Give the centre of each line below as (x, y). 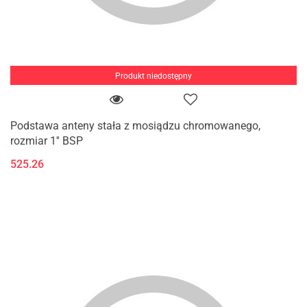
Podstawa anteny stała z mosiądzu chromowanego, (135, 125)
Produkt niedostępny (153, 76)
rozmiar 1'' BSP (47, 140)
